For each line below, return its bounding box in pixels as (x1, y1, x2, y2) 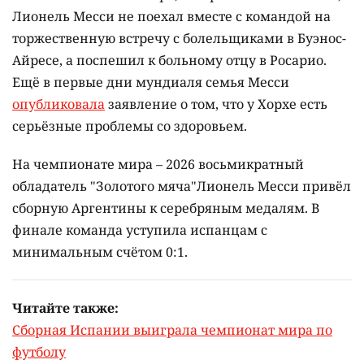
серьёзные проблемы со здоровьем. (12, 117, 247, 136)
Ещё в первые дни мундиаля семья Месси (12, 73, 289, 92)
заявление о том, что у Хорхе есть (105, 95, 327, 114)
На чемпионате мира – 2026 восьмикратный (12, 155, 304, 174)
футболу (12, 343, 66, 362)
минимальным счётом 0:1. (12, 243, 188, 262)
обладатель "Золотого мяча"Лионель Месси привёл (12, 177, 351, 196)
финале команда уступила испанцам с (12, 221, 267, 240)
